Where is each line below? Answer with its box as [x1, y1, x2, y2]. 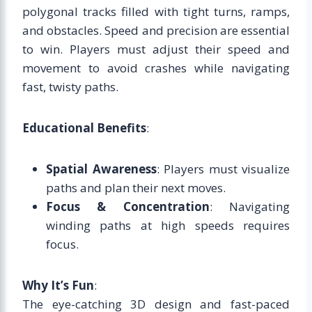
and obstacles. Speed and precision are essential [22, 22, 290, 38]
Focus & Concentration [46, 198, 210, 214]
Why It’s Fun [22, 276, 94, 293]
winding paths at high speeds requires [46, 217, 290, 233]
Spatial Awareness [46, 160, 157, 177]
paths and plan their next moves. [46, 179, 226, 196]
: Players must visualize [156, 160, 290, 177]
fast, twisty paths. [22, 78, 118, 95]
